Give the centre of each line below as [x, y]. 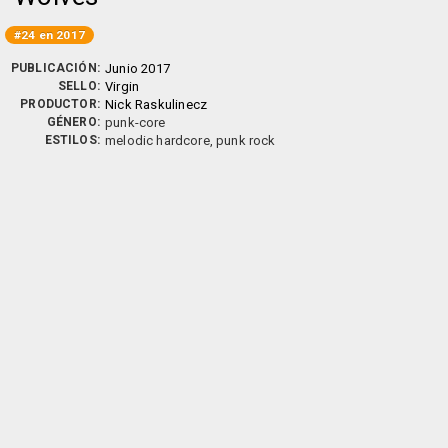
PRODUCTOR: [60, 104]
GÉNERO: [73, 122]
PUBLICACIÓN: [55, 68]
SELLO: [78, 86]
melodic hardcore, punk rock [190, 140]
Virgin [122, 86]
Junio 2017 [137, 68]
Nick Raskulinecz [156, 104]
